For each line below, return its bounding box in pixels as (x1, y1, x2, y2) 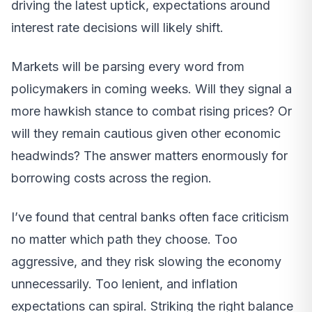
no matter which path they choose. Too (11, 231, 237, 247)
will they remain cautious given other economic (11, 125, 281, 141)
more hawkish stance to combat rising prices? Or (11, 103, 292, 118)
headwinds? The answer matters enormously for (11, 148, 288, 163)
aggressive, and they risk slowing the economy (11, 253, 281, 269)
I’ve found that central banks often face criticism (11, 209, 289, 224)
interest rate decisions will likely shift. (11, 19, 224, 35)
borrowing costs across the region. (11, 170, 212, 185)
